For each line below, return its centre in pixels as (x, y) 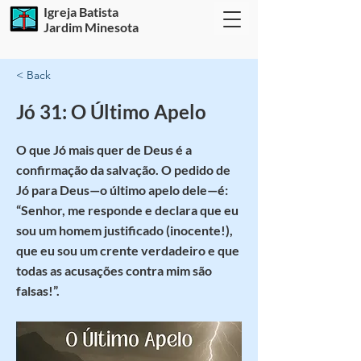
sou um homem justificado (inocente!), (124, 230)
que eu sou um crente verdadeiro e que (128, 250)
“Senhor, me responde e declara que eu (127, 210)
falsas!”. (38, 290)
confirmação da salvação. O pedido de (123, 170)
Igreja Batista (81, 12)
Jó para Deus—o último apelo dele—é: (122, 190)
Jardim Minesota (91, 27)
